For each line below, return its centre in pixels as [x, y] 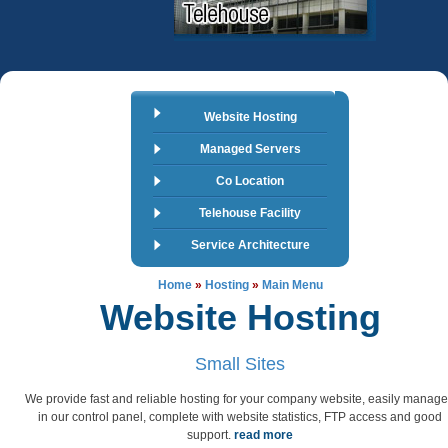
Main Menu [292, 285]
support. [210, 434]
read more [263, 434]
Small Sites [240, 363]
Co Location [250, 181]
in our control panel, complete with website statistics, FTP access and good [240, 416]
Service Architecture [250, 245]
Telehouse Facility [250, 213]
